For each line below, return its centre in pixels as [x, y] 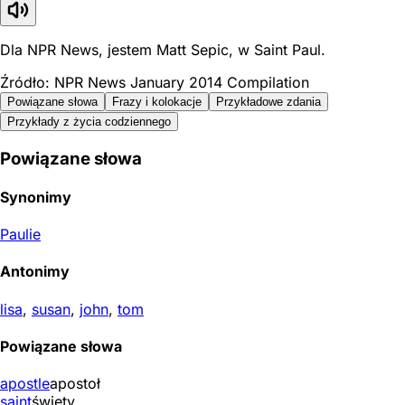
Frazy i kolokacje [157, 101]
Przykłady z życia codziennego [89, 121]
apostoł [75, 384]
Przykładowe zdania [268, 101]
